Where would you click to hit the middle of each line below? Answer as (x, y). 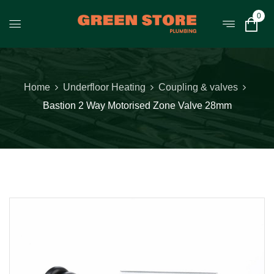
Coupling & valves (198, 87)
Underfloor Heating (104, 87)
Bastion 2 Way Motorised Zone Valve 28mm (137, 106)
